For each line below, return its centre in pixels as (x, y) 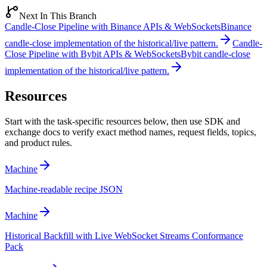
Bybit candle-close (215, 54)
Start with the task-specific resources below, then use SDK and (122, 122)
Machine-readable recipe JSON (64, 190)
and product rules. (38, 143)
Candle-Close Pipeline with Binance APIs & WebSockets (113, 27)
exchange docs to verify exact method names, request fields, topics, (131, 132)
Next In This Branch (58, 16)
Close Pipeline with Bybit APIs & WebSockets (93, 54)
